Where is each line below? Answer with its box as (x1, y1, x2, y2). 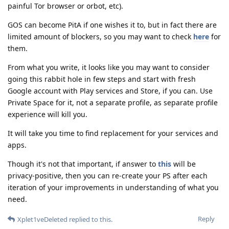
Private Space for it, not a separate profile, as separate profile (8, 97, 218, 107)
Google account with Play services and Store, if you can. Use (8, 85, 213, 96)
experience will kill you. (8, 109, 87, 119)
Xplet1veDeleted (17, 214, 67, 224)
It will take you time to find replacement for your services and (8, 128, 218, 138)
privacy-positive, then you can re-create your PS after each (8, 170, 208, 180)
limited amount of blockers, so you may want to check (8, 31, 193, 41)
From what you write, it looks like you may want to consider (8, 62, 210, 72)
